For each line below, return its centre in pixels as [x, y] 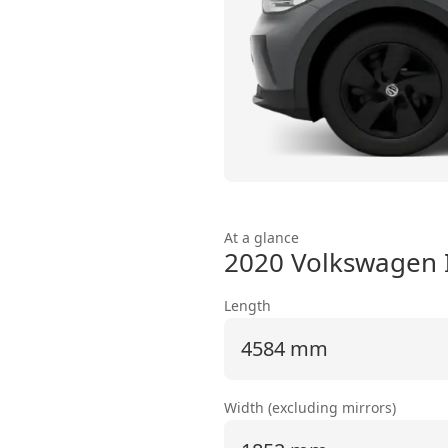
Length [247, 305]
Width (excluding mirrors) [310, 407]
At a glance [261, 237]
